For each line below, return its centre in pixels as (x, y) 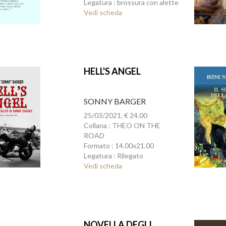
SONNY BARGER (115, 101)
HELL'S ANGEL (112, 71)
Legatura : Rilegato (113, 156)
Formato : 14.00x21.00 (119, 146)
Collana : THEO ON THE (122, 125)
